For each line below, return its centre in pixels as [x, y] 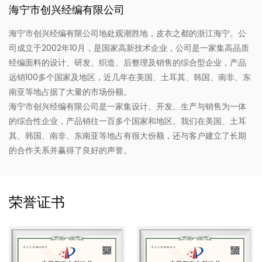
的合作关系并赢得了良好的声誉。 [70, 150]
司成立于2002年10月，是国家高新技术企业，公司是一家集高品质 [129, 48]
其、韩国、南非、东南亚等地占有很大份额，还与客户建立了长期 [127, 135]
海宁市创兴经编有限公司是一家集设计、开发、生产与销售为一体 [127, 106]
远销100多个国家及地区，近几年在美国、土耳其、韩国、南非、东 [130, 77]
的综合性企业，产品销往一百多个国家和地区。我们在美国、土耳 [127, 121]
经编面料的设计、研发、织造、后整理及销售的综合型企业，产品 [127, 62]
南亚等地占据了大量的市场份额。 [70, 92]
